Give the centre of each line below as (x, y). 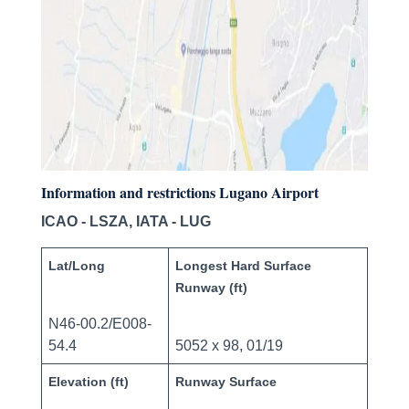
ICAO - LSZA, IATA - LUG (126, 222)
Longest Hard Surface (243, 266)
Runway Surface (225, 382)
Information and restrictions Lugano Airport (179, 193)
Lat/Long (76, 266)
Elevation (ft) (88, 382)
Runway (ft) (211, 288)
